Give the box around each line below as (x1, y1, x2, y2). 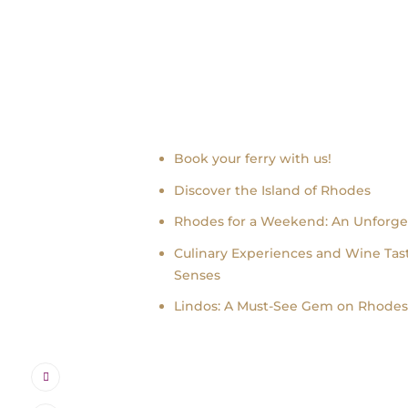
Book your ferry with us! (173, 150, 331, 167)
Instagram (60, 366, 135, 383)
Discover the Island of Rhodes (173, 181, 371, 199)
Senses (173, 266, 220, 283)
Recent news (164, 107, 282, 129)
